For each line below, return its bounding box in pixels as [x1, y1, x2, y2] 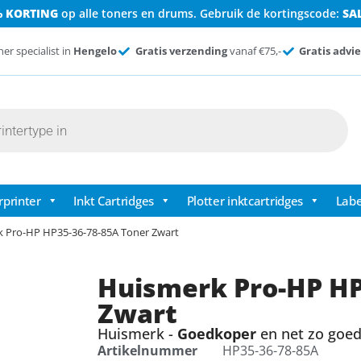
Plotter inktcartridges [186, 193, 304, 210]
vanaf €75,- [226, 44, 281, 58]
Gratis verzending [135, 44, 227, 58]
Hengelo [73, 44, 118, 58]
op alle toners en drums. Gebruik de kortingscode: [57, 6, 342, 21]
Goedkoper [176, 324, 256, 344]
